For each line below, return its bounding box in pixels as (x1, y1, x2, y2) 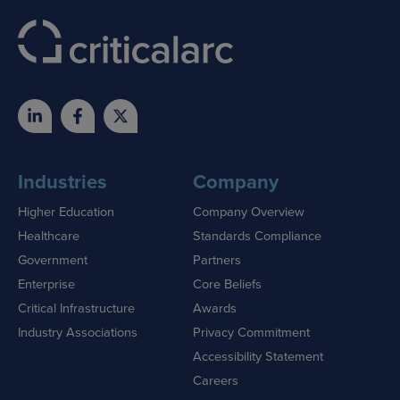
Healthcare (18, 225, 79, 245)
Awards (192, 297, 237, 317)
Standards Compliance (192, 225, 321, 245)
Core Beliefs (192, 273, 262, 293)
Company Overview (192, 201, 304, 221)
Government (18, 249, 87, 269)
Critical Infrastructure (18, 297, 135, 317)
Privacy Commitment (192, 321, 310, 341)
